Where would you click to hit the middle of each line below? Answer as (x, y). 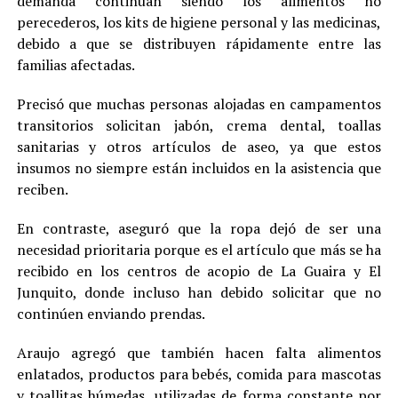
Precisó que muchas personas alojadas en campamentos (199, 103)
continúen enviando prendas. (111, 313)
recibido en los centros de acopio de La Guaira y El (199, 271)
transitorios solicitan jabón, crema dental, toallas (199, 125)
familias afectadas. (76, 64)
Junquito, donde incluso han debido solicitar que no (199, 292)
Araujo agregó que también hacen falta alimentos (199, 352)
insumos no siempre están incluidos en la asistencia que (199, 167)
